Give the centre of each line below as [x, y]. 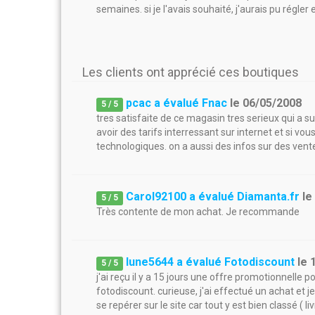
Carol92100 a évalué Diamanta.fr [213, 197]
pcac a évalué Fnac [177, 103]
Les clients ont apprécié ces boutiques [191, 72]
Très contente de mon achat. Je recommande [198, 212]
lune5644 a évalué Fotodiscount [211, 262]
